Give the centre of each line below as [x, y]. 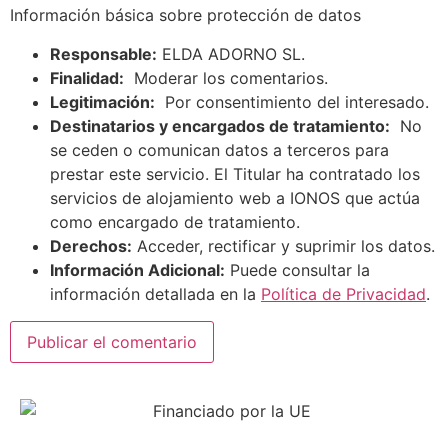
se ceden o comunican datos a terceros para [219, 150]
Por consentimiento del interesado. [292, 102]
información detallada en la [155, 294]
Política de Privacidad [343, 294]
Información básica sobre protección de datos [185, 15]
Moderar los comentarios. [226, 78]
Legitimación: [102, 102]
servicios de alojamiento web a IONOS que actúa [235, 198]
